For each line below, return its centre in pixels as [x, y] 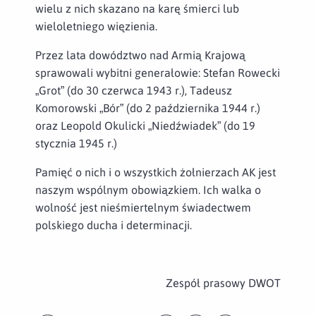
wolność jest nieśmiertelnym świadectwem [143, 207]
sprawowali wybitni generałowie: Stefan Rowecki [158, 72]
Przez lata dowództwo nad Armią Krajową [140, 55]
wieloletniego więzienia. [96, 26]
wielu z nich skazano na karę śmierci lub [137, 8]
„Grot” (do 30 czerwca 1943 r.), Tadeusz [134, 90]
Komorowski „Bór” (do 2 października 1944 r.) [148, 108]
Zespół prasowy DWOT [223, 282]
